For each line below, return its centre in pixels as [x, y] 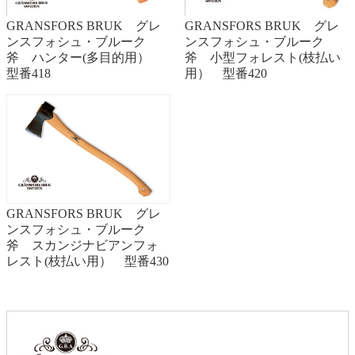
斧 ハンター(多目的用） [84, 58]
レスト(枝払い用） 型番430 [88, 261]
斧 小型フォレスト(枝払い [262, 58]
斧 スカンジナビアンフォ [82, 246]
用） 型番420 [225, 74]
